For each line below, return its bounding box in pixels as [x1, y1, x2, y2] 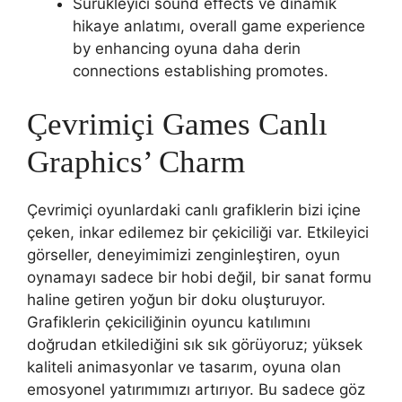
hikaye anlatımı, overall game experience [73, 17, 365, 35]
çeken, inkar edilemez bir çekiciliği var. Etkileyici [27, 223, 369, 241]
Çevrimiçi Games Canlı [27, 106, 328, 142]
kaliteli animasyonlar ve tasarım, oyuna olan [27, 357, 341, 376]
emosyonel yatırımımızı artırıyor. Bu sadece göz [27, 380, 365, 398]
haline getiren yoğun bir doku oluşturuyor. [27, 290, 326, 309]
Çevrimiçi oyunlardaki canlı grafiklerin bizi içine [27, 200, 361, 219]
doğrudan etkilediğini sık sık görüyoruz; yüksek [27, 335, 363, 354]
